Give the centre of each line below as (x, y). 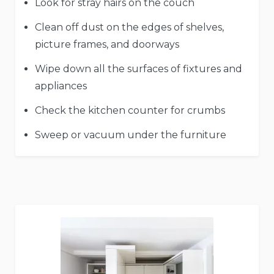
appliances (61, 86)
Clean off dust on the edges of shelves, (129, 27)
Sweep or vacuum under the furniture (131, 135)
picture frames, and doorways (107, 44)
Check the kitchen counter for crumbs (130, 110)
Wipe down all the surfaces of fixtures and (139, 68)
